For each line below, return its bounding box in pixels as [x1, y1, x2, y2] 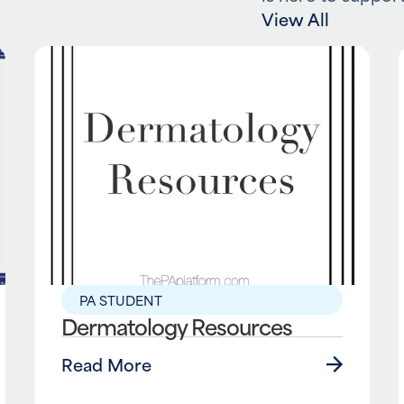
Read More [60, 351, 151, 378]
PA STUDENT [78, 289, 162, 311]
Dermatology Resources [60, 308, 292, 344]
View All [261, 5, 329, 32]
